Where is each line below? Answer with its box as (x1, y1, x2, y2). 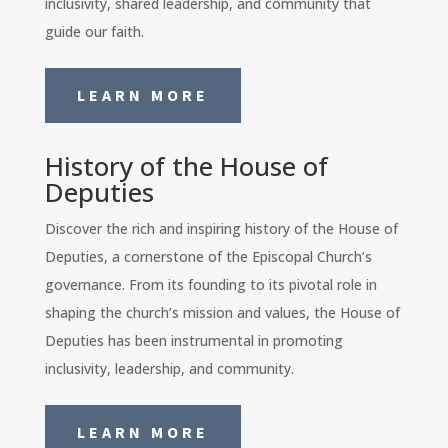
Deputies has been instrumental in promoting (44, 330, 343, 350)
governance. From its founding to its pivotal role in (44, 274, 377, 294)
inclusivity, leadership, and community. (44, 358, 294, 378)
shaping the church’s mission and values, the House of (44, 302, 400, 322)
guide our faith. (44, 21, 144, 41)
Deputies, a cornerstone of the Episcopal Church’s (44, 246, 372, 266)
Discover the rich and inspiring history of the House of (44, 218, 398, 238)
